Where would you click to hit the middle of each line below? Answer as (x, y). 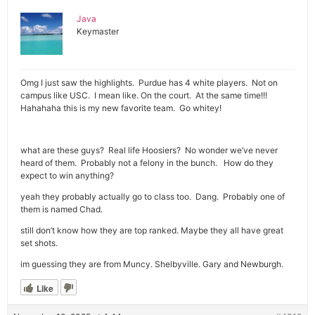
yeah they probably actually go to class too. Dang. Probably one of (153, 197)
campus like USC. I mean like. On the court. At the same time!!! (144, 95)
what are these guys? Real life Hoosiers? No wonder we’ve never (149, 150)
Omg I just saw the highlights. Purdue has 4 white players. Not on (149, 83)
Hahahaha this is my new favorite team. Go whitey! (121, 108)
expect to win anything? (67, 175)
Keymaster (98, 31)
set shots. (39, 243)
